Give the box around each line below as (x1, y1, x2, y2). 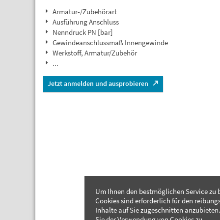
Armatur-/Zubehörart (53, 7, 117, 16)
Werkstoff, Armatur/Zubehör (53, 48, 137, 57)
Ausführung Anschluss (53, 17, 119, 27)
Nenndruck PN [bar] (53, 27, 113, 37)
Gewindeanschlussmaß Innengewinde (53, 38, 168, 47)
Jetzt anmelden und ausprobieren (48, 79, 148, 88)
